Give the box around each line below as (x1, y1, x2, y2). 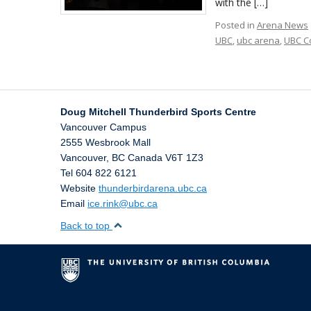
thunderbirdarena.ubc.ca (99, 183, 207, 194)
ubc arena (237, 34, 280, 47)
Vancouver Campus (60, 121, 146, 133)
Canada (128, 152, 162, 163)
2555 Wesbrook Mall (60, 137, 151, 148)
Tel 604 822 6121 (60, 167, 137, 178)
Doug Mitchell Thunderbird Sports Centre (60, 106, 256, 117)
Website (60, 183, 99, 194)
